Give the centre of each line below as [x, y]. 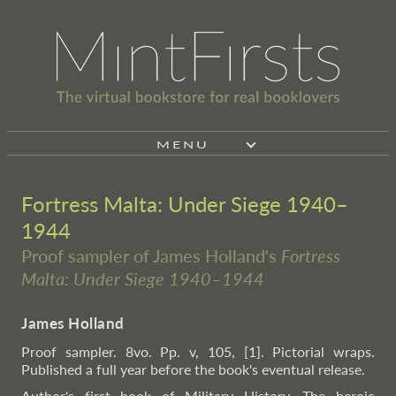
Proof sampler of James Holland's [151, 255]
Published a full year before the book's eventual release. [193, 369]
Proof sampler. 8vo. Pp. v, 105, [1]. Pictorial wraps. [198, 351]
